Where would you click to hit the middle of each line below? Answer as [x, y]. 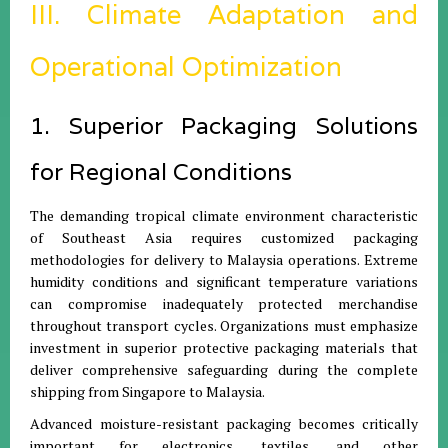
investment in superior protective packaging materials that [224, 347]
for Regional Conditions [161, 172]
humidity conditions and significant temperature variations [224, 281]
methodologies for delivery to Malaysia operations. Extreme [224, 259]
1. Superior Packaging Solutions [224, 126]
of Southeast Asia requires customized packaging [224, 237]
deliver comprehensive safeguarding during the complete [224, 369]
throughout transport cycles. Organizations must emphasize [224, 325]
